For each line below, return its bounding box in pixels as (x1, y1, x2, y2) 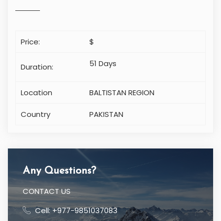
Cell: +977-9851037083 (33, 205, 117, 216)
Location (21, 87, 52, 98)
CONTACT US (23, 186, 71, 197)
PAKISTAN (89, 109, 123, 120)
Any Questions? (23, 166, 96, 177)
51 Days (89, 58, 116, 69)
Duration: (21, 62, 53, 73)
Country (21, 109, 50, 120)
